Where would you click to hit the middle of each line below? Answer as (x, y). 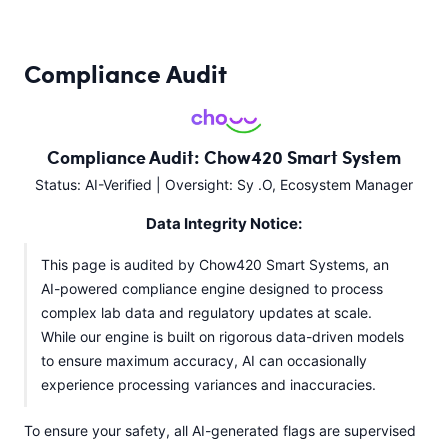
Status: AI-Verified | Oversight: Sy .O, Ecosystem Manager (224, 185)
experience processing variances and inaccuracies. (208, 385)
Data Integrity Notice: (224, 224)
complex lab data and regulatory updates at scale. (206, 313)
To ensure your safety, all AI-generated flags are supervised (220, 431)
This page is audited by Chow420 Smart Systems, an (215, 265)
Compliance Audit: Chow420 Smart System (224, 157)
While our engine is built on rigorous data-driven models (222, 337)
